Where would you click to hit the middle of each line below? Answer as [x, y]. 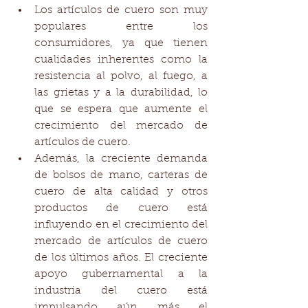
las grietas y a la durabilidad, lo [121, 93]
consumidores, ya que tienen [121, 43]
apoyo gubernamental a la [121, 274]
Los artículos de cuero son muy [121, 10]
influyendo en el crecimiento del [121, 225]
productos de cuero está [121, 208]
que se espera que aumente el [121, 109]
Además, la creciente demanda [121, 159]
